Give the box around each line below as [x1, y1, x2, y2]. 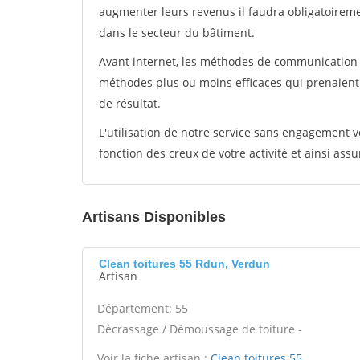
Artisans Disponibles [82, 209, 226, 225]
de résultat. [99, 96, 161, 111]
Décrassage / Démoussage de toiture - [97, 321, 302, 337]
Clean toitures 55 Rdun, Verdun [99, 257, 270, 270]
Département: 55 [97, 301, 188, 316]
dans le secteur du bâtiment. [99, 25, 255, 40]
